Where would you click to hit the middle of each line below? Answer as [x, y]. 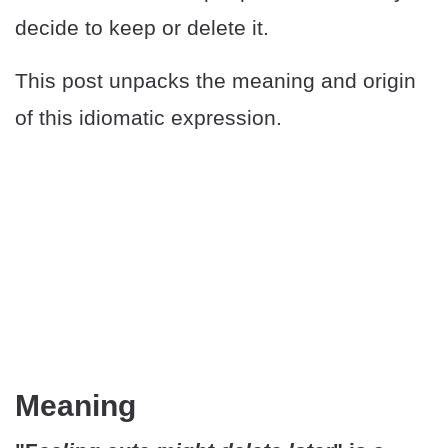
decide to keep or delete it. [142, 27]
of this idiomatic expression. [148, 117]
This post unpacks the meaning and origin [215, 80]
